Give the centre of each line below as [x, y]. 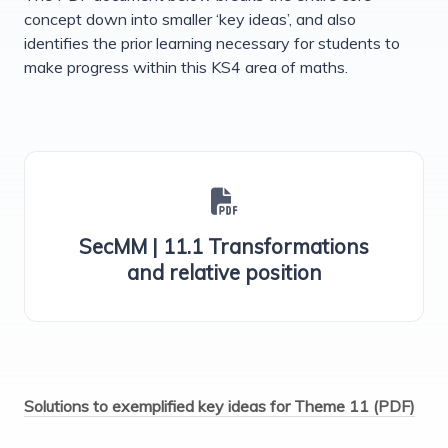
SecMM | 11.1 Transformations [224, 246]
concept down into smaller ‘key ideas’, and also [190, 19]
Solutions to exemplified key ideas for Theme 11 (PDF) [219, 406]
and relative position [224, 272]
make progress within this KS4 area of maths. [186, 67]
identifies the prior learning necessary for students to [212, 43]
